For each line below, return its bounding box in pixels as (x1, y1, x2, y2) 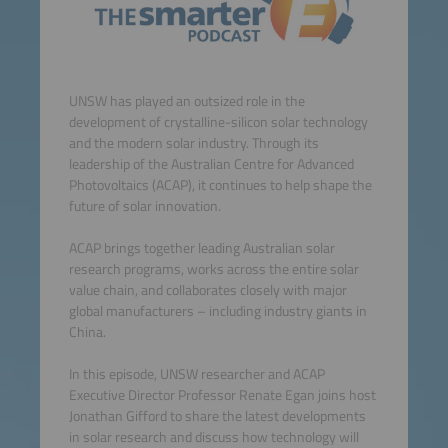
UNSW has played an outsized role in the (68, 89, 305, 112)
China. (68, 320, 106, 343)
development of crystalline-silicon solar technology (68, 110, 368, 133)
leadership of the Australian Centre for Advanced (68, 152, 354, 175)
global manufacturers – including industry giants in (68, 299, 367, 322)
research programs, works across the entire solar (68, 257, 359, 280)
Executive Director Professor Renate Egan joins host (68, 383, 376, 406)
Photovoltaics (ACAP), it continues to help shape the (68, 173, 372, 196)
